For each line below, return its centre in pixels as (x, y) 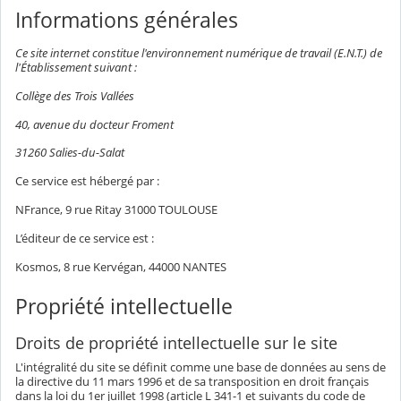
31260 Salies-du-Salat (70, 153)
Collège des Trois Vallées (75, 95)
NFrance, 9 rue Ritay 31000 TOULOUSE (116, 210)
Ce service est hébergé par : (87, 181)
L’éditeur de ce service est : (85, 239)
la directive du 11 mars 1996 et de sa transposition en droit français (192, 382)
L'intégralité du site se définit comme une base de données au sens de (200, 367)
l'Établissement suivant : (76, 67)
